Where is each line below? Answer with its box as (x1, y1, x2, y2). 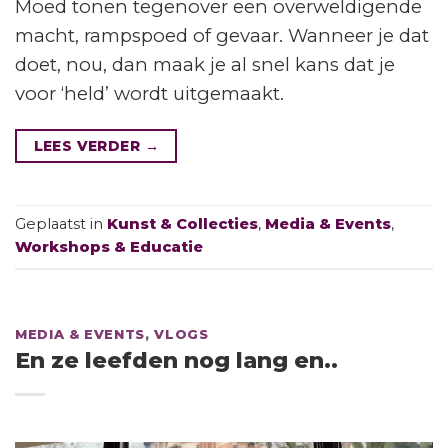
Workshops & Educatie (15, 238, 203, 257)
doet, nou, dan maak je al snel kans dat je (15, 53, 395, 77)
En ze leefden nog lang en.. (15, 347, 338, 375)
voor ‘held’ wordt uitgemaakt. (15, 82, 284, 106)
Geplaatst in (15, 215, 107, 234)
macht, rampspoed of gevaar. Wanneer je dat (15, 24, 429, 48)
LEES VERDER (33, 137, 145, 154)
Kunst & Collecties (107, 215, 258, 234)
